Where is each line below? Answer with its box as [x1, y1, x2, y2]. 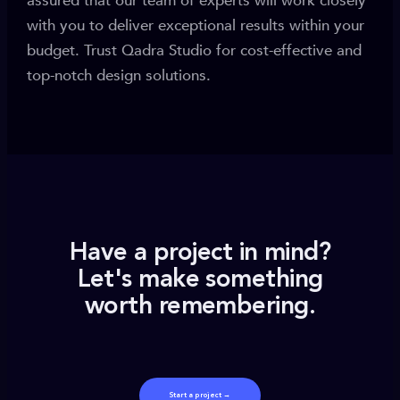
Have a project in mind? [69, 241, 331, 266]
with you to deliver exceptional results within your [27, 15, 364, 36]
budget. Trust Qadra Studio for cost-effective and [27, 40, 362, 61]
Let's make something [77, 268, 323, 293]
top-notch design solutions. [27, 65, 211, 86]
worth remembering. [85, 295, 315, 320]
